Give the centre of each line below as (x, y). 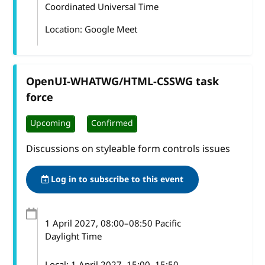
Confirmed (112, 124)
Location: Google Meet (91, 29)
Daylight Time (74, 236)
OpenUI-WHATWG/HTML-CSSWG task (123, 81)
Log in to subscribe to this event (116, 179)
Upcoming (51, 124)
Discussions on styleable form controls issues (128, 149)
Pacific (167, 223)
